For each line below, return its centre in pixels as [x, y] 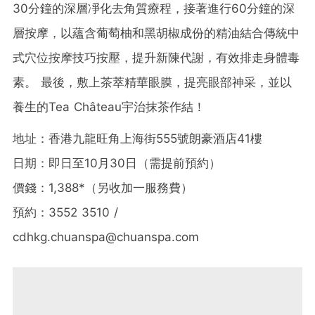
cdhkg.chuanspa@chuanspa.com [106, 237]
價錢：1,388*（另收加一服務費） [103, 187]
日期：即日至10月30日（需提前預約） [117, 163]
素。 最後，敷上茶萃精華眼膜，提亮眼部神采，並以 [152, 82]
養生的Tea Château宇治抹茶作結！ [109, 107]
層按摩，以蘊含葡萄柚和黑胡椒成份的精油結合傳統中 [156, 33]
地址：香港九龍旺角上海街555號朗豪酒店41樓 [137, 138]
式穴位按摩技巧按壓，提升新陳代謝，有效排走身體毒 [156, 57]
